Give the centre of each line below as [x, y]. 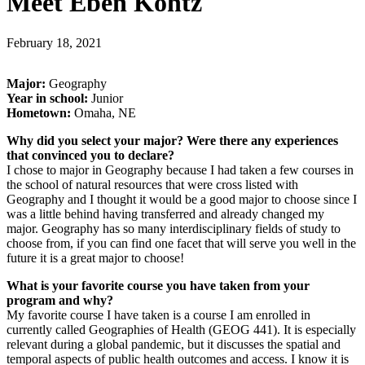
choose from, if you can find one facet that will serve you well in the [181, 243]
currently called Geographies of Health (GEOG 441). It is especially [181, 329]
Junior [106, 98]
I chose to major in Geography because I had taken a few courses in [180, 169]
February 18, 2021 [54, 42]
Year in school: [47, 98]
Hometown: [39, 112]
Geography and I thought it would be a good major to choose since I [182, 199]
